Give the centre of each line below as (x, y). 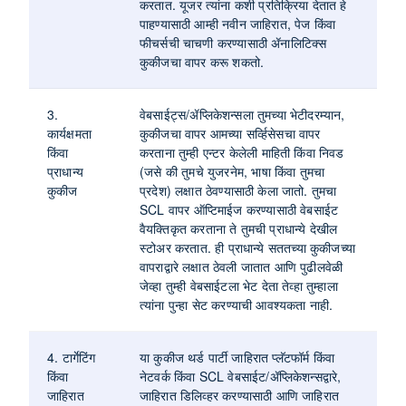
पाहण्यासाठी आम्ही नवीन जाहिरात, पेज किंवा (238, 24)
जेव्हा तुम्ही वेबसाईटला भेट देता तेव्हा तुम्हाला (239, 285)
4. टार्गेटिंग (72, 357)
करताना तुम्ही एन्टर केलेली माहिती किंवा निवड (242, 152)
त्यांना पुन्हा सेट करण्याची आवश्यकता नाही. (237, 304)
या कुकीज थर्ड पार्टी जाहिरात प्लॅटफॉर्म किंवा (237, 357)
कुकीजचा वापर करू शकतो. (202, 62)
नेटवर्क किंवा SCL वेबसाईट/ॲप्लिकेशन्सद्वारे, (241, 376)
